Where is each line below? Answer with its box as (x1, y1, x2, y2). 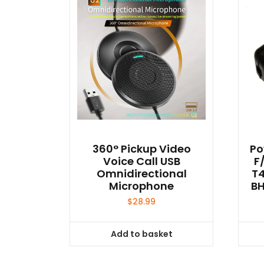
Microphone (109, 179, 174, 194)
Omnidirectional (96, 166, 187, 181)
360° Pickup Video (92, 141, 191, 157)
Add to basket (110, 227, 173, 240)
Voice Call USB (103, 154, 180, 169)
